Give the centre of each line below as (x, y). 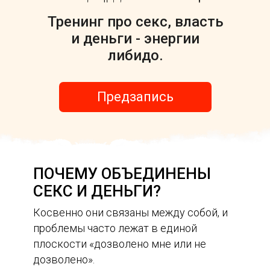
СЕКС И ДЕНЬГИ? (97, 191)
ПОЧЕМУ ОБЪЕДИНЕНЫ (122, 174)
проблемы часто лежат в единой (115, 228)
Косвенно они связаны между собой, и (130, 212)
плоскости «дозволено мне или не (120, 244)
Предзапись (135, 97)
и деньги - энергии (135, 39)
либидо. (135, 55)
